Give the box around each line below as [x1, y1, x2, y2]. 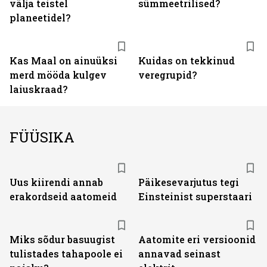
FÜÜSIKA [10, 128, 74, 147]
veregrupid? [138, 69, 197, 81]
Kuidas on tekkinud [138, 54, 235, 67]
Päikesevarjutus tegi [138, 176, 239, 188]
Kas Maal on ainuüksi [10, 54, 117, 67]
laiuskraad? [10, 83, 67, 95]
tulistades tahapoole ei [10, 247, 123, 260]
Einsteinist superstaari [138, 190, 252, 203]
